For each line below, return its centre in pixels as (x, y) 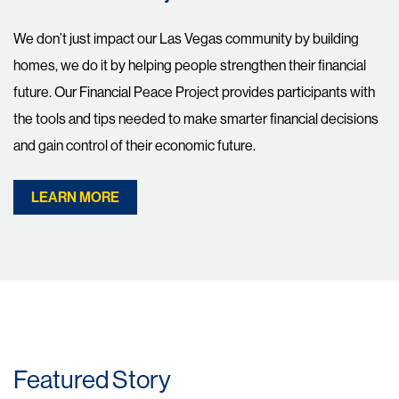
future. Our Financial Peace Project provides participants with (194, 92)
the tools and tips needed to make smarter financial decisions (196, 119)
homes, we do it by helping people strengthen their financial (190, 65)
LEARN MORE (75, 198)
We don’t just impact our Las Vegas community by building (186, 39)
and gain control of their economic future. (134, 146)
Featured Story (92, 379)
